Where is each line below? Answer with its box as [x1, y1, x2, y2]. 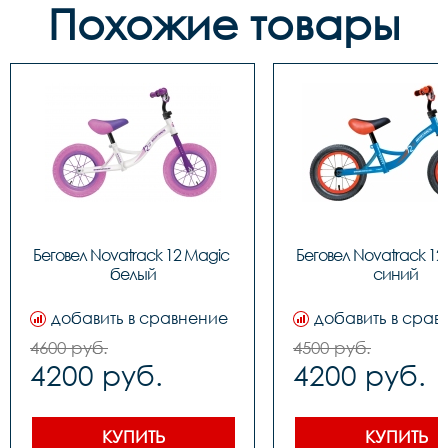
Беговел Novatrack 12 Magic [33, 244, 229, 265]
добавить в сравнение [51, 307, 228, 328]
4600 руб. [30, 336, 108, 358]
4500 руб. [293, 336, 371, 358]
